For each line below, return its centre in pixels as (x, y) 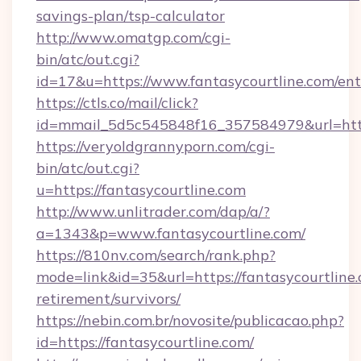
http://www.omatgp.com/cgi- (133, 37)
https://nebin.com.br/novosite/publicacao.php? (190, 320)
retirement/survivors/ (108, 299)
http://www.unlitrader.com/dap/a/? (153, 212)
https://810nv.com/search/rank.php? (156, 255)
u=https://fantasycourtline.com (141, 190)
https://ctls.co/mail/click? (117, 103)
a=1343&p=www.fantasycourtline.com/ (171, 233)
